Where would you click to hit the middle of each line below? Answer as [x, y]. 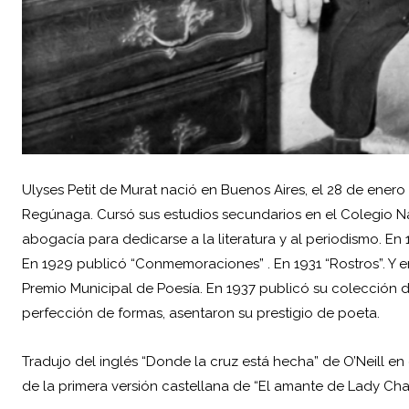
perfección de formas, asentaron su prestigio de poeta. [201, 314]
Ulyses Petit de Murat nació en [121, 190]
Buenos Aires [263, 190]
